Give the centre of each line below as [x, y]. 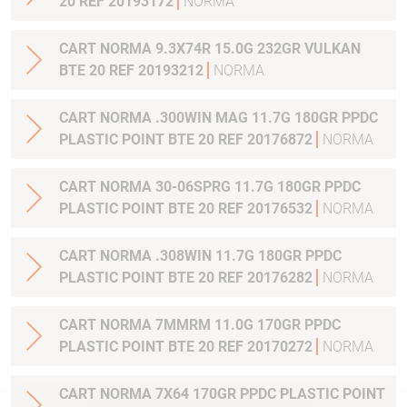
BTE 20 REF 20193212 [133, 70]
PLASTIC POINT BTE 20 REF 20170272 [188, 347]
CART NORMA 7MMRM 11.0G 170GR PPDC [200, 325]
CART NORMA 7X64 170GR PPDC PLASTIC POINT [222, 394]
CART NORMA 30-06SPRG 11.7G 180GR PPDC [107, 187]
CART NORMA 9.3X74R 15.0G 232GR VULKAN [210, 49]
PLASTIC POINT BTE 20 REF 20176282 [188, 278]
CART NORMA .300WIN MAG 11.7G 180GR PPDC [218, 118]
